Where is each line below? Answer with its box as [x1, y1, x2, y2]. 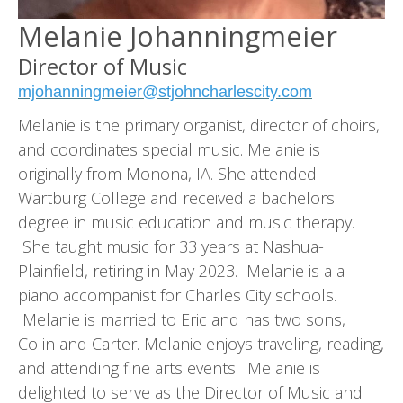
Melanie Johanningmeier [18, 17, 337, 56]
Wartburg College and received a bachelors [18, 186, 335, 209]
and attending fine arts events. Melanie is [18, 356, 320, 379]
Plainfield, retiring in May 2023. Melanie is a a [18, 259, 345, 282]
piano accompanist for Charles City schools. [18, 283, 336, 306]
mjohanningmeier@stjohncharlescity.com [18, 83, 312, 102]
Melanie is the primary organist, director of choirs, [18, 113, 380, 136]
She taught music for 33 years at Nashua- [18, 235, 324, 257]
